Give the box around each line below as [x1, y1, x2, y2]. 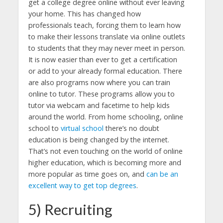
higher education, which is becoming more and [28, 157, 181, 167]
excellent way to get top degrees [28, 180, 136, 190]
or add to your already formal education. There [28, 66, 182, 76]
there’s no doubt [103, 123, 159, 133]
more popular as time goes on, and [28, 169, 146, 179]
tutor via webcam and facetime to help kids [28, 100, 170, 110]
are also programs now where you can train [28, 77, 170, 87]
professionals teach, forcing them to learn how [28, 20, 181, 30]
